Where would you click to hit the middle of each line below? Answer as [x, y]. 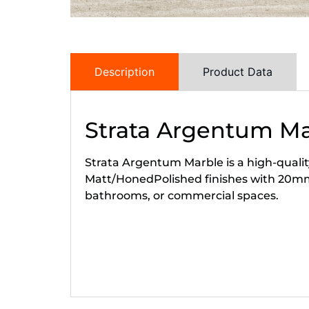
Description [124, 71]
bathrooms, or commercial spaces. [182, 195]
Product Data [238, 71]
